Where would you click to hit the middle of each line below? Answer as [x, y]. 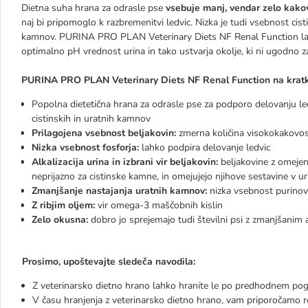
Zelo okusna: [60, 220]
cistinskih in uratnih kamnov [91, 119]
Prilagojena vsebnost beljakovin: [104, 133]
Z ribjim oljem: [65, 205]
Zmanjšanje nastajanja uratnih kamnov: [119, 191]
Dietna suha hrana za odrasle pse [93, 8]
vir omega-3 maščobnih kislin [160, 205]
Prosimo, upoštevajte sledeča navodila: [109, 262]
